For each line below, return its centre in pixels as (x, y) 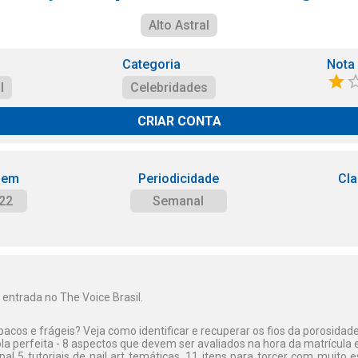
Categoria (152, 64)
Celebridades (169, 88)
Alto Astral (179, 25)
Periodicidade (178, 179)
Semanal (179, 201)
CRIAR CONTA (179, 121)
